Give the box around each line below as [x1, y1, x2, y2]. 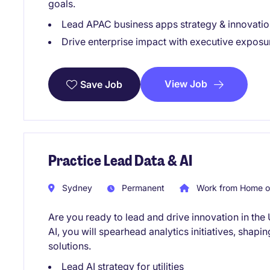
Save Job [80, 78, 122, 90]
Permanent [119, 183, 165, 193]
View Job [165, 77, 207, 90]
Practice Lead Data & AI [48, 151, 192, 170]
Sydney [60, 183, 92, 193]
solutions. [48, 240, 91, 253]
